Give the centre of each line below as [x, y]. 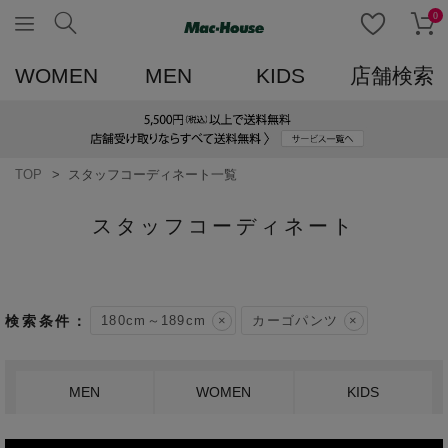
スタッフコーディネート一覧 [152, 174]
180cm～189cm [154, 321]
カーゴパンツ [295, 321]
